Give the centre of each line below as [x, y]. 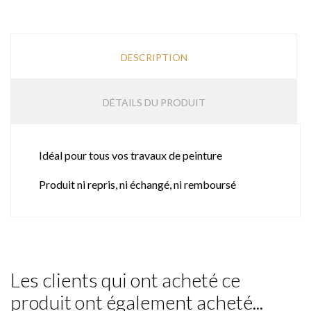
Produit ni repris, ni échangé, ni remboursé [137, 184]
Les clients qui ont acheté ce [125, 279]
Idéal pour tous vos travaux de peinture [131, 155]
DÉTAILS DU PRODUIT [154, 102]
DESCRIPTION [154, 57]
